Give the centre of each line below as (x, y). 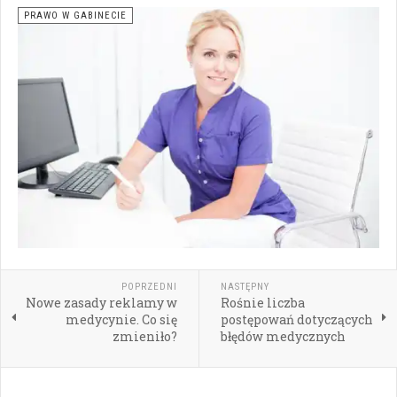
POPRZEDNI (149, 287)
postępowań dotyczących (296, 320)
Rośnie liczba (262, 303)
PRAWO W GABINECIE (75, 16)
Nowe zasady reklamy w (101, 303)
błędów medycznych (283, 337)
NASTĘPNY (245, 287)
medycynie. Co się (121, 320)
